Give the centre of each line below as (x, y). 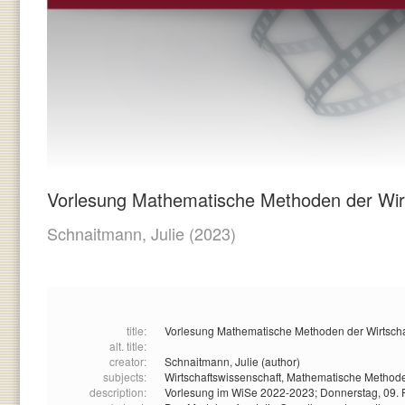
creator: (128, 362)
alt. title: (128, 346)
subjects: (125, 377)
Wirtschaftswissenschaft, (226, 377)
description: (118, 392)
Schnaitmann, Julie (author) (232, 362)
